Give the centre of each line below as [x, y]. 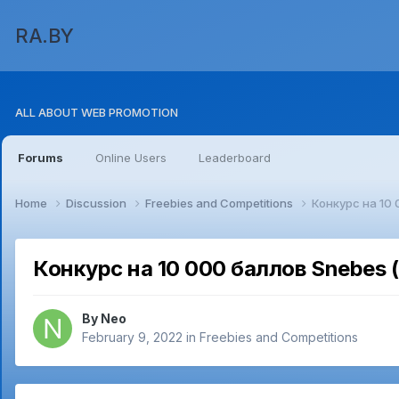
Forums [41, 158]
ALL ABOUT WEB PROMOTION [97, 112]
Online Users [131, 158]
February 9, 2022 [132, 338]
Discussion [98, 203]
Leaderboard [235, 158]
